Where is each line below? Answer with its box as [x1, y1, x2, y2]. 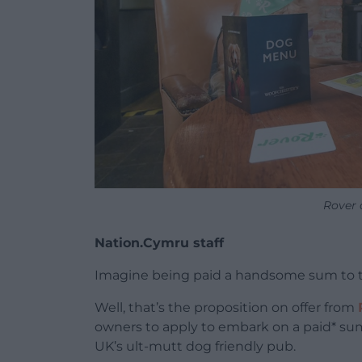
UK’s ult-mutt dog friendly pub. [95, 339, 296, 355]
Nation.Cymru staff [95, 235, 224, 251]
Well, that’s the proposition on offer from [95, 300, 358, 316]
